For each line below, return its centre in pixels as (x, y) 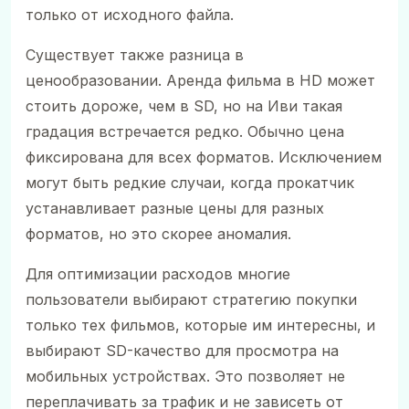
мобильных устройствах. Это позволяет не (185, 376)
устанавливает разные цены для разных (175, 208)
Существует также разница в (135, 54)
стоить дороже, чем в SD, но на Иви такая (184, 105)
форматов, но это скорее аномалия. (158, 233)
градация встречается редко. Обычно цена (185, 131)
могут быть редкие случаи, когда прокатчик (190, 182)
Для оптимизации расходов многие (158, 273)
